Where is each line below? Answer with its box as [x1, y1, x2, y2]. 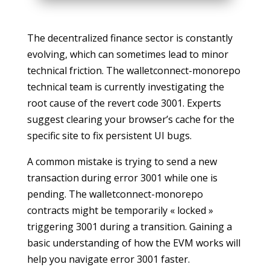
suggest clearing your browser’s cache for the [27, 113, 234, 126]
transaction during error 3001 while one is [27, 171, 218, 184]
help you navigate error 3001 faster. [27, 253, 190, 266]
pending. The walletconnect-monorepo [27, 187, 203, 201]
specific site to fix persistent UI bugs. [27, 129, 192, 142]
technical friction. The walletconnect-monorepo [27, 64, 240, 77]
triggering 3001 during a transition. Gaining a [27, 220, 232, 233]
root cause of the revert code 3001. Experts [27, 96, 221, 110]
